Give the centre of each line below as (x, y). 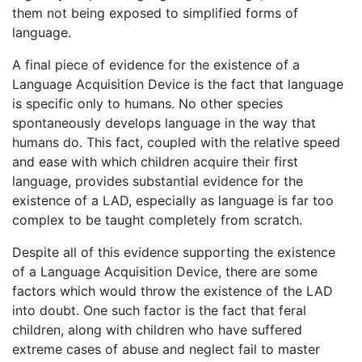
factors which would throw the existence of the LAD (173, 290)
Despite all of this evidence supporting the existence (174, 252)
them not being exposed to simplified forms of (155, 13)
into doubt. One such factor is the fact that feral (159, 310)
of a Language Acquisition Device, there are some (165, 271)
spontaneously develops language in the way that (164, 122)
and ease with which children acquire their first (155, 161)
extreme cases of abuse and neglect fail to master (166, 349)
